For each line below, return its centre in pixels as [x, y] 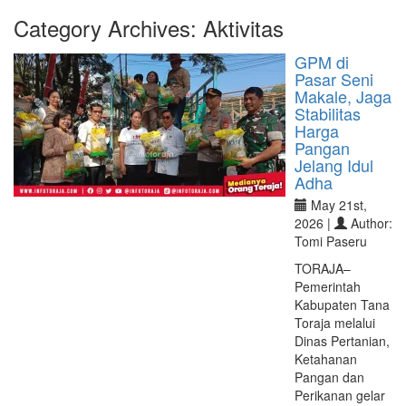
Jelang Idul [334, 165]
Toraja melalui [335, 323]
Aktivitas [243, 28]
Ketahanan [326, 359]
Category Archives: [108, 28]
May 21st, [337, 205]
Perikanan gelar [340, 395]
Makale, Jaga [343, 96]
